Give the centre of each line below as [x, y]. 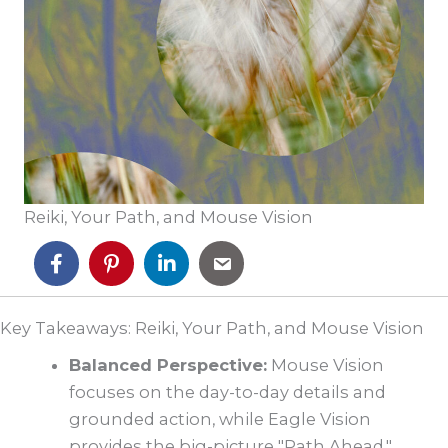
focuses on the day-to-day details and [228, 392]
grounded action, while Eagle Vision [220, 419]
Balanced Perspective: [168, 365]
